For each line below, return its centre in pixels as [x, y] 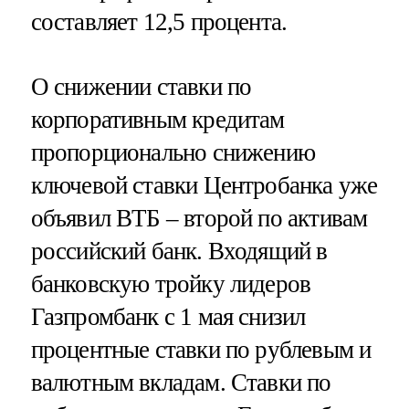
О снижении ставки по [141, 86]
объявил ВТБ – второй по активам [199, 218]
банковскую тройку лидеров [171, 283]
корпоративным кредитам [157, 119]
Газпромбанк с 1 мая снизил [168, 316]
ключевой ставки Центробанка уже [204, 185]
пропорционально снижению [173, 152]
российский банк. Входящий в [179, 251]
